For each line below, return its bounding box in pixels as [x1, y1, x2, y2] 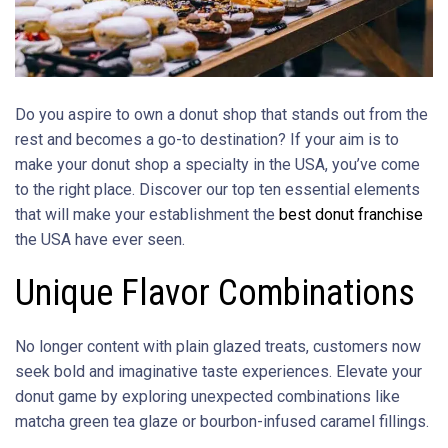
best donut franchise [279, 204, 423, 224]
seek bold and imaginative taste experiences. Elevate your [15, 361, 422, 381]
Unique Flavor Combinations [15, 271, 415, 314]
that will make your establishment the [15, 204, 279, 224]
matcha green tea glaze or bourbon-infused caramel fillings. [15, 411, 433, 431]
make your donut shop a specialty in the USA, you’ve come [15, 154, 420, 174]
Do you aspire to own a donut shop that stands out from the [15, 104, 428, 124]
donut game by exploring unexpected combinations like [15, 386, 400, 406]
